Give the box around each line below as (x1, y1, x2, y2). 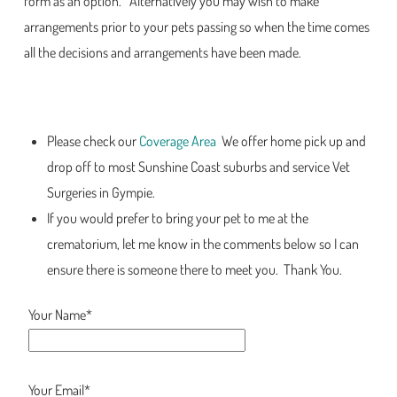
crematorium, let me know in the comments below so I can (46, 234, 359, 253)
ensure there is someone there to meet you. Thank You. (46, 260, 342, 278)
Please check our (46, 131, 139, 150)
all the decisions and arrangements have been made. (23, 43, 301, 61)
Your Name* (27, 305, 92, 323)
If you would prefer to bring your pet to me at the (46, 208, 308, 227)
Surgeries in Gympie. (46, 183, 155, 201)
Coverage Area (138, 131, 216, 150)
